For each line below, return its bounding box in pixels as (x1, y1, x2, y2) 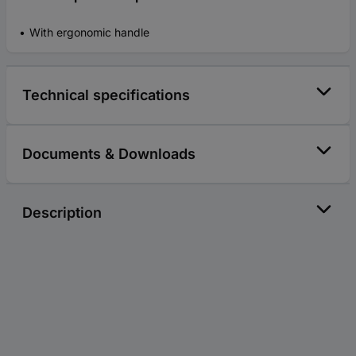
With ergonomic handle (29, 25, 149, 40)
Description (22, 204, 102, 222)
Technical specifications (22, 87, 190, 104)
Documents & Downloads (22, 145, 195, 163)
